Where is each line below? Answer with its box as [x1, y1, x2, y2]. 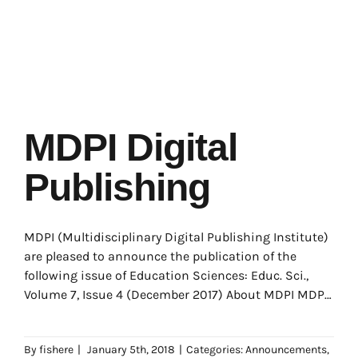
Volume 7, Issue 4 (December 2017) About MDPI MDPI [24, 287, 328, 302]
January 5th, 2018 [87, 343, 175, 356]
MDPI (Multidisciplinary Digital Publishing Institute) [24, 229, 328, 245]
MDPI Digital [24, 126, 237, 169]
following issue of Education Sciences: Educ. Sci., [24, 268, 308, 283]
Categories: [186, 343, 245, 356]
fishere [39, 343, 74, 356]
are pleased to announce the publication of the [24, 249, 296, 264]
